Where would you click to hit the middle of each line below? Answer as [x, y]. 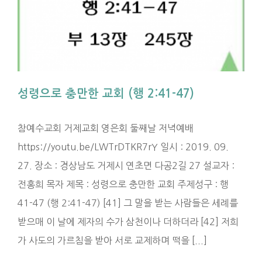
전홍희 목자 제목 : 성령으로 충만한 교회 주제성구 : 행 [123, 185]
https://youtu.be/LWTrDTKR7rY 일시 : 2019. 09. [123, 147]
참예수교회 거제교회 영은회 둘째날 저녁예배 [106, 128]
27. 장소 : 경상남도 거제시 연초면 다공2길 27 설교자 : [126, 166]
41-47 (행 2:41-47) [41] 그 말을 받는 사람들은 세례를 [128, 203]
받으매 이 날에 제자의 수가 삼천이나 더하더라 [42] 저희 [128, 222]
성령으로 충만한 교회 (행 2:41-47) [106, 94]
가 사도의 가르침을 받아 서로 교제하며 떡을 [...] [112, 241]
